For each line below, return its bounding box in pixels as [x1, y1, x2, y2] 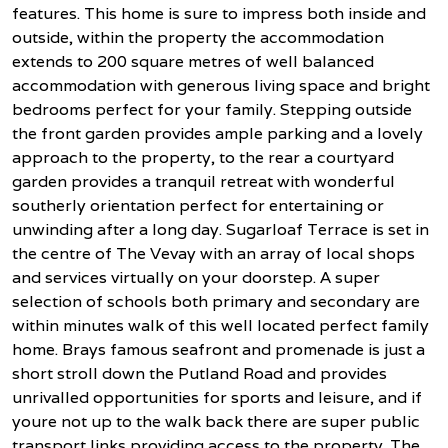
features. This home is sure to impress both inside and [12, 2, 426, 24]
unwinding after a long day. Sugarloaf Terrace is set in [12, 218, 429, 240]
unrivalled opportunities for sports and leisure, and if [12, 386, 422, 408]
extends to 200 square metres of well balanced [12, 50, 374, 72]
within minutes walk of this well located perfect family [12, 314, 429, 336]
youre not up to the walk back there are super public [12, 410, 420, 432]
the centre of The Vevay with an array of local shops [12, 242, 415, 264]
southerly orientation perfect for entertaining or [12, 194, 384, 216]
